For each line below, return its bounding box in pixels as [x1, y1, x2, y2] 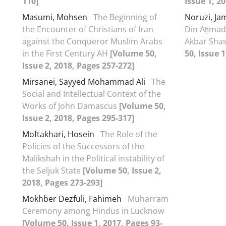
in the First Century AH [22, 47, 110, 59]
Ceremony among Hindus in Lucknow [22, 205, 164, 216]
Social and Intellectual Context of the [22, 88, 161, 99]
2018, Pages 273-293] [22, 177, 102, 188]
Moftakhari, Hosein [22, 128, 96, 140]
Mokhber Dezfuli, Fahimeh [22, 193, 124, 204]
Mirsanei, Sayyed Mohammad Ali [22, 76, 147, 87]
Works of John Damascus [22, 100, 119, 111]
